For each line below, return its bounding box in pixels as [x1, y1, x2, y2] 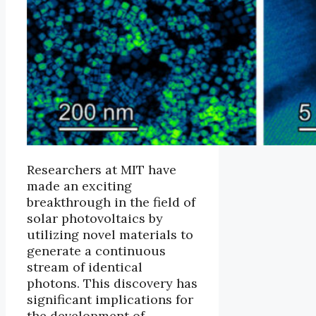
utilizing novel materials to [27, 226, 193, 243]
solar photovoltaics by [27, 209, 163, 226]
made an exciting [27, 177, 132, 194]
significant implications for [27, 291, 193, 308]
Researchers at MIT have [27, 161, 176, 178]
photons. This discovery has [27, 274, 197, 291]
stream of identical [27, 258, 142, 275]
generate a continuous [27, 242, 166, 259]
